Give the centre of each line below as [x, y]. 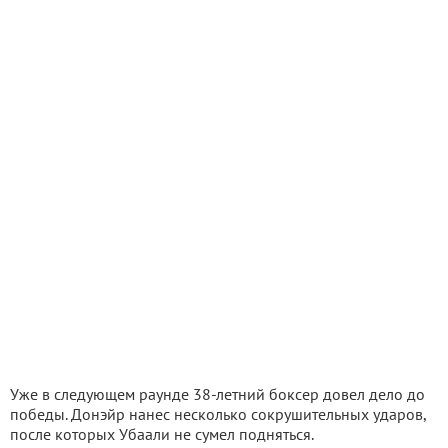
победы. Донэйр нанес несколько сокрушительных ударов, [218, 414]
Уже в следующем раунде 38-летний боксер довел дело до [217, 394]
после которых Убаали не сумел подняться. [162, 434]
